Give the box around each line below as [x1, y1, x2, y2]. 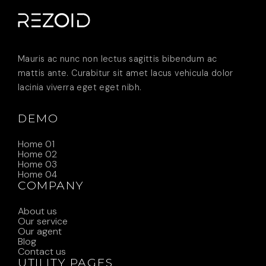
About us [18, 205, 57, 218]
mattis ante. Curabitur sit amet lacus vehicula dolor [18, 68, 233, 79]
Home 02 [18, 148, 57, 161]
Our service [18, 215, 68, 228]
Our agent [18, 225, 62, 238]
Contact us [18, 245, 66, 258]
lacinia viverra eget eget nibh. [18, 82, 142, 93]
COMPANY [18, 178, 84, 193]
